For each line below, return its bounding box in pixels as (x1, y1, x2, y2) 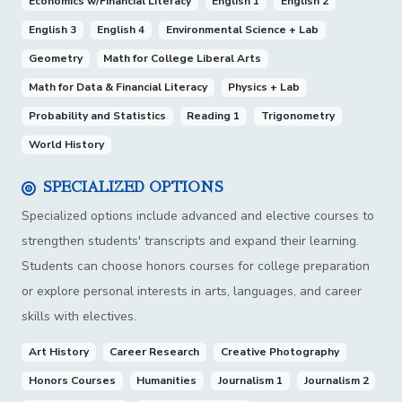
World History (28, 137, 104, 153)
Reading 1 (187, 109, 240, 124)
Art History (28, 345, 89, 360)
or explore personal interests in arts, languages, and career (22, 283, 362, 301)
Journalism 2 (303, 373, 369, 389)
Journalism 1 (217, 373, 283, 389)
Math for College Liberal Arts (103, 51, 262, 66)
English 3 (28, 22, 76, 38)
